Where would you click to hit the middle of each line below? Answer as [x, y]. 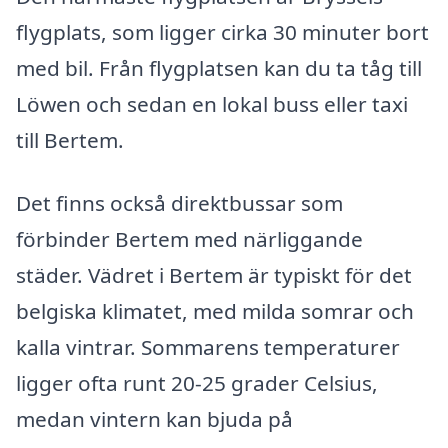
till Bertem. [70, 139]
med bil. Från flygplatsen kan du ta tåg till [219, 67]
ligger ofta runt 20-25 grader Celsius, [197, 383]
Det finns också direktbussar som [179, 203]
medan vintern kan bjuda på [154, 419]
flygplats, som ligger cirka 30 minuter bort [222, 31]
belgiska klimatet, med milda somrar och [215, 311]
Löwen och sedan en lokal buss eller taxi [212, 103]
